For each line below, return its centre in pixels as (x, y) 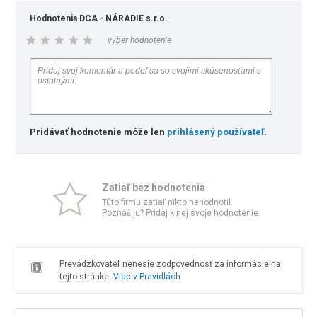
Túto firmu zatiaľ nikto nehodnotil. (167, 202)
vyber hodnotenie (140, 40)
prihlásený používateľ (216, 132)
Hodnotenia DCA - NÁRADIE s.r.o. (99, 18)
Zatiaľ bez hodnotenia (154, 188)
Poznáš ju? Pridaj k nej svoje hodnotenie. (181, 213)
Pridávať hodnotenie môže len (99, 132)
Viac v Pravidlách (146, 277)
